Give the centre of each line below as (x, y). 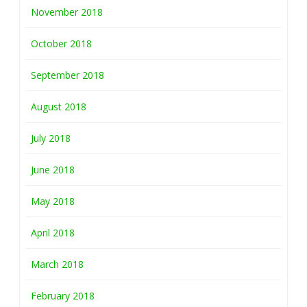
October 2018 (61, 44)
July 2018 (51, 138)
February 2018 (63, 296)
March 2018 (57, 264)
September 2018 (67, 75)
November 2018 (67, 12)
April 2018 (53, 233)
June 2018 (53, 170)
